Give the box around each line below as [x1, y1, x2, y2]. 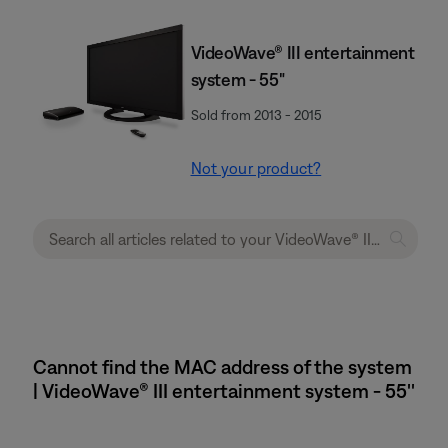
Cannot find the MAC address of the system [33, 355, 412, 378]
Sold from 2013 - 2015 [190, 107, 322, 123]
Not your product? [190, 159, 322, 177]
